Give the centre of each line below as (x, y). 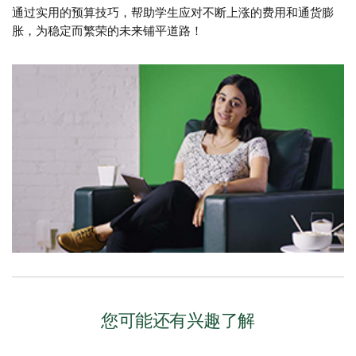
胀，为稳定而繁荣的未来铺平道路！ (107, 32)
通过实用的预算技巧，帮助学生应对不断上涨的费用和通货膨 (173, 14)
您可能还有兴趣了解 (178, 321)
